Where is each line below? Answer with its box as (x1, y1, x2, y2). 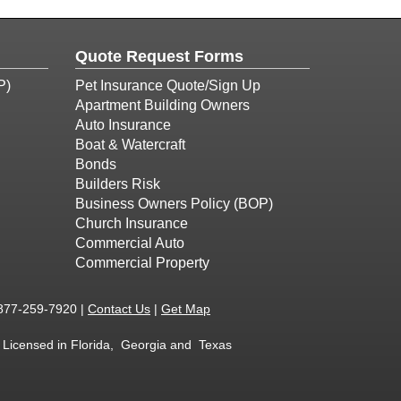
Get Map (161, 302, 210, 316)
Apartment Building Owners (74, 98, 250, 113)
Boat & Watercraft (74, 137, 185, 152)
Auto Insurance (74, 117, 171, 132)
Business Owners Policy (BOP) (74, 196, 273, 211)
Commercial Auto (74, 235, 184, 251)
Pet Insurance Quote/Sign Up (74, 78, 260, 93)
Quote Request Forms (74, 47, 243, 65)
